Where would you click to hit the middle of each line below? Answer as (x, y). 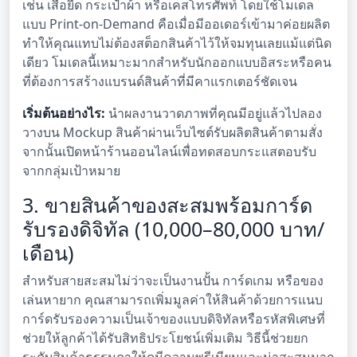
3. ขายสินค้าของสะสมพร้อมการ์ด (167, 204)
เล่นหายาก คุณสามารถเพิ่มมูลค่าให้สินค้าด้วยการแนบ (173, 299)
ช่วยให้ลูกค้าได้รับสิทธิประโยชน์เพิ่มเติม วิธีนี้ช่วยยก (165, 337)
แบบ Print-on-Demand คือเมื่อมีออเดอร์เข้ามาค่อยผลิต (176, 24)
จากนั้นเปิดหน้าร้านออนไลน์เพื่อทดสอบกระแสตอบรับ (169, 151)
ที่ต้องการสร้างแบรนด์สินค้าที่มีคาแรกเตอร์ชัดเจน (160, 81)
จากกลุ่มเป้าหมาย (71, 170)
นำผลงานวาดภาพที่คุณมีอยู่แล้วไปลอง (214, 113)
